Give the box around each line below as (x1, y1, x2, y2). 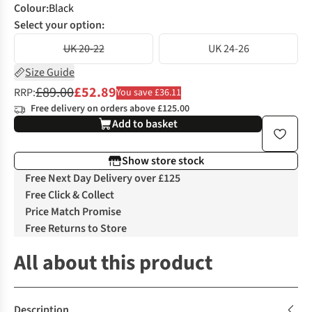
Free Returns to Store (25, 221, 127, 237)
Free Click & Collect (25, 187, 114, 203)
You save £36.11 (116, 85, 181, 100)
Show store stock (122, 153, 204, 169)
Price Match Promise (25, 204, 121, 220)
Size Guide (25, 65, 75, 81)
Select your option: (14, 17, 104, 33)
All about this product (14, 248, 212, 279)
